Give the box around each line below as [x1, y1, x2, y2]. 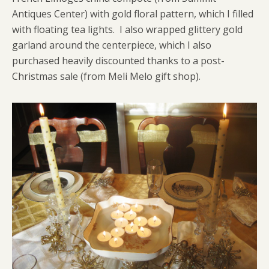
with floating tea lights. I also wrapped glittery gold [12, 22, 243, 36]
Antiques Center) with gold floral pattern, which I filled [12, 7, 253, 20]
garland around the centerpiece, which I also [12, 38, 211, 52]
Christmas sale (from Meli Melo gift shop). [12, 69, 201, 83]
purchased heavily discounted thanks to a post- [12, 53, 225, 67]
